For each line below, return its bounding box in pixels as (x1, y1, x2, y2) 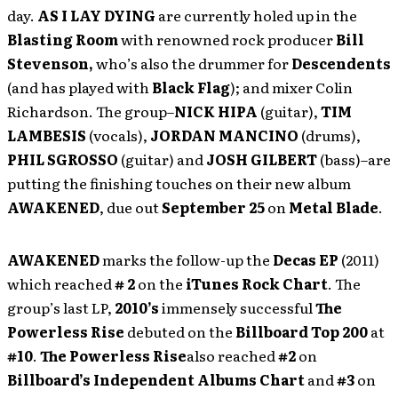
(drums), (298, 124, 361, 146)
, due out (99, 196, 162, 218)
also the (140, 52, 195, 74)
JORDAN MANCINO (150, 124, 298, 146)
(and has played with (7, 76, 152, 98)
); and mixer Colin (230, 76, 353, 98)
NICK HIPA (174, 100, 258, 122)
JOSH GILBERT (206, 148, 317, 170)
